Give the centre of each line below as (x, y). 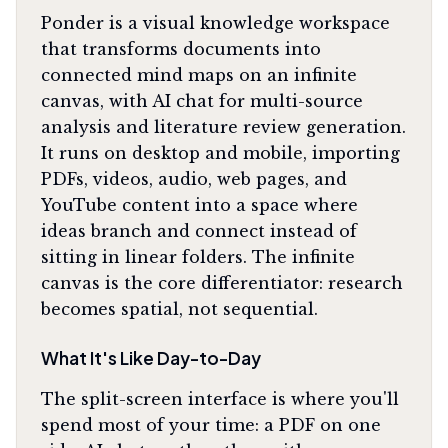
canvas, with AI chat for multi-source (202, 101)
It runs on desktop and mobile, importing (220, 153)
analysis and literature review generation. (223, 127)
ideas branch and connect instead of (199, 231)
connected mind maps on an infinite (199, 75)
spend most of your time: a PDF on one (211, 425)
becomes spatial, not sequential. (179, 309)
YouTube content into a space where (199, 205)
